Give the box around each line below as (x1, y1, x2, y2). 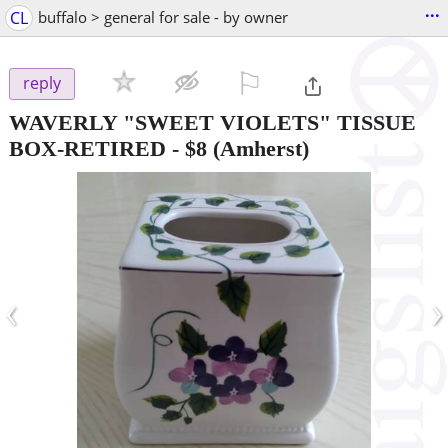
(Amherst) (207, 135, 309, 161)
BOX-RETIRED (9, 135, 166, 161)
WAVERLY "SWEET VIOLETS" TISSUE (9, 109, 416, 135)
